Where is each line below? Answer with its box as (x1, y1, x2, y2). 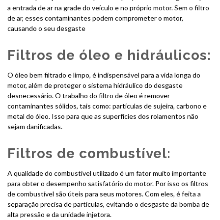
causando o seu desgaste (7, 24, 85, 32)
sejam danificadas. (7, 122, 62, 131)
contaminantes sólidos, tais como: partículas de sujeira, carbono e (7, 101, 207, 110)
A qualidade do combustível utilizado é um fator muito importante (7, 168, 206, 177)
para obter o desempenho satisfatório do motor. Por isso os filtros (7, 179, 208, 188)
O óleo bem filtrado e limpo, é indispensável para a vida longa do (7, 70, 200, 79)
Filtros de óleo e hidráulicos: (7, 47, 211, 63)
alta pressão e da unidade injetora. (7, 210, 111, 219)
